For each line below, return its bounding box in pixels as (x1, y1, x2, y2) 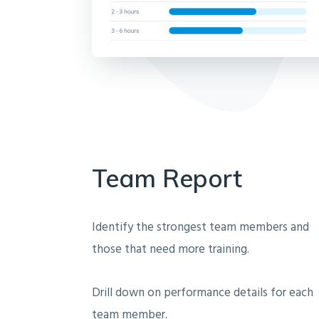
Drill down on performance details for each (92, 283, 313, 303)
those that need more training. (92, 240, 249, 260)
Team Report (92, 162, 242, 194)
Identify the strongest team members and (92, 218, 309, 238)
